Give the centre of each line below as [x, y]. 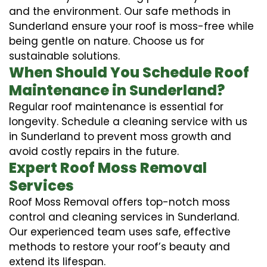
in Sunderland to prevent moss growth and [120, 136]
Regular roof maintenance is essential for [116, 106]
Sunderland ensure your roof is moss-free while [131, 26]
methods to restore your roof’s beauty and [119, 246]
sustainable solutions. [64, 56]
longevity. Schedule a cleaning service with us [128, 121]
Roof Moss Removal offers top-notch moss [119, 202]
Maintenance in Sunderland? [117, 90]
